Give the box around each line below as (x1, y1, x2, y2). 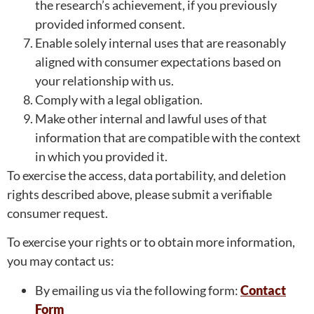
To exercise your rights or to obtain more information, (7, 234, 295, 250)
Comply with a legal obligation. (35, 91, 203, 107)
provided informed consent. (35, 15, 185, 32)
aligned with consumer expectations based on (35, 53, 281, 69)
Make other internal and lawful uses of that (35, 110, 267, 126)
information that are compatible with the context (35, 129, 301, 145)
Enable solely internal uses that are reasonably (35, 34, 286, 50)
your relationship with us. (35, 72, 174, 88)
